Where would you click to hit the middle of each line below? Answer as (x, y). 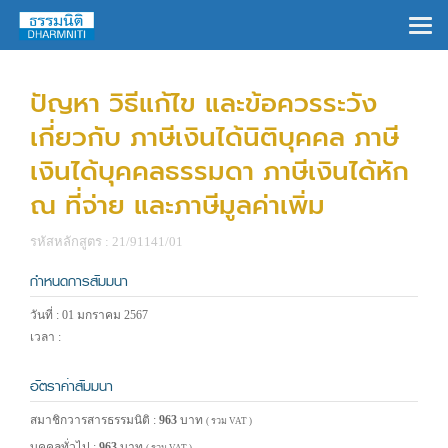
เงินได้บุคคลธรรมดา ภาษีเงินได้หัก (219, 171)
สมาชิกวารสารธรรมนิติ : (94, 420)
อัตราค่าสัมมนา (71, 386)
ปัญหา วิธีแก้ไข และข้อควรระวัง (203, 103)
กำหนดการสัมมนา (79, 281)
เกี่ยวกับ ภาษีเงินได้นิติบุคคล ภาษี (214, 137)
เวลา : (45, 337)
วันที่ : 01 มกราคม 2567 (89, 315)
